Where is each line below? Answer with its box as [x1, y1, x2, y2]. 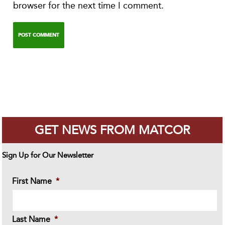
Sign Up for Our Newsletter [2, 151, 94, 160]
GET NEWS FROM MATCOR [34, 123, 190, 138]
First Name [12, 176, 52, 186]
